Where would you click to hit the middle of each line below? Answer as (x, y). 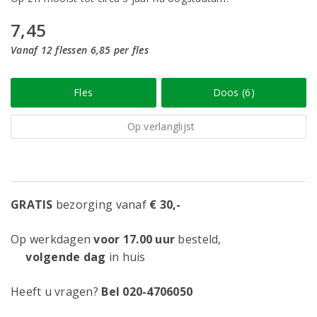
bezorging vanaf (101, 204)
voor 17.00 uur (134, 239)
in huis (126, 257)
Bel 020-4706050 (147, 292)
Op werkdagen (52, 239)
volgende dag (58, 257)
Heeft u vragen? (56, 292)
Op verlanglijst (161, 126)
